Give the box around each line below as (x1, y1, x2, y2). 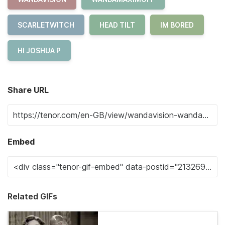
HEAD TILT (99, 21, 135, 29)
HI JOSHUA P (18, 46, 61, 55)
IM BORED (160, 21, 194, 29)
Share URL (8, 85, 49, 95)
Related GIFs (8, 191, 57, 201)
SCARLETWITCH (18, 21, 74, 29)
